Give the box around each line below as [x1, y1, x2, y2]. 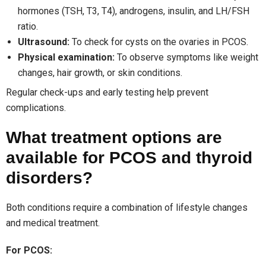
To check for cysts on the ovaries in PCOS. [69, 36, 248, 47]
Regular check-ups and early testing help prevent [6, 86, 208, 98]
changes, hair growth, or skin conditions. [18, 66, 182, 78]
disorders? [6, 168, 93, 187]
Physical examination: [18, 51, 115, 63]
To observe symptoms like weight [115, 51, 258, 63]
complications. [6, 102, 66, 113]
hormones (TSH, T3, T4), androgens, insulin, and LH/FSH [18, 5, 249, 17]
